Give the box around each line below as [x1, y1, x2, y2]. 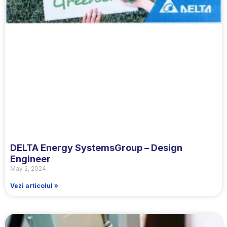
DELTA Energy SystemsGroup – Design [10, 142, 182, 154]
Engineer [10, 154, 51, 165]
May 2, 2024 [10, 165, 46, 173]
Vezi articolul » [10, 182, 58, 190]
